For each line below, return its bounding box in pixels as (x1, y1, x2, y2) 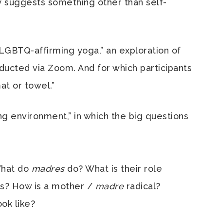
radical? (126, 181, 161, 191)
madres (31, 163, 67, 174)
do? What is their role (67, 163, 162, 174)
